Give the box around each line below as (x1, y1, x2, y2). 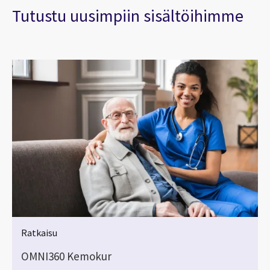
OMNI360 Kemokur (21, 249, 111, 264)
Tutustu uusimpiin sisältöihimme (12, 4, 243, 27)
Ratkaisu (21, 227, 57, 239)
